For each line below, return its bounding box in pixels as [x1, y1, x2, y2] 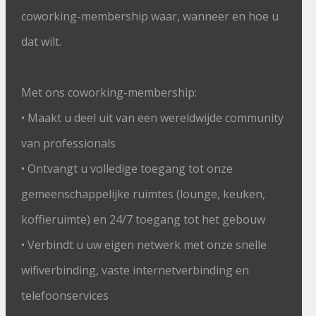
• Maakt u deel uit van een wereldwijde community [21, 110, 284, 126]
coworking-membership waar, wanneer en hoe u [21, 8, 279, 24]
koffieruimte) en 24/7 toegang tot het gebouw [21, 212, 266, 227]
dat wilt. [21, 34, 62, 49]
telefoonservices [21, 288, 109, 303]
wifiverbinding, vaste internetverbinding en [21, 262, 250, 278]
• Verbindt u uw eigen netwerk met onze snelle [21, 237, 267, 253]
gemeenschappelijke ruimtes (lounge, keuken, [21, 186, 266, 202]
